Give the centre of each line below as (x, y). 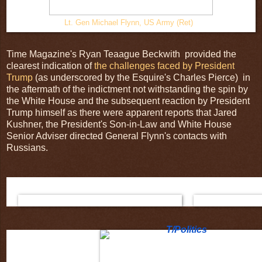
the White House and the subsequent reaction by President (128, 101)
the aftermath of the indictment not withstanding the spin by (127, 89)
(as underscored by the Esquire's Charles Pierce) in (142, 77)
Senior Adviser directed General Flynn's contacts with (117, 136)
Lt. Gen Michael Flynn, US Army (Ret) (130, 22)
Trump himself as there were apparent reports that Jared (122, 112)
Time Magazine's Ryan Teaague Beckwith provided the (121, 54)
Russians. (32, 147)
